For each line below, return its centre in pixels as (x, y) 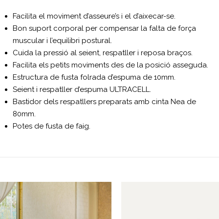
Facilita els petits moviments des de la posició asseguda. (111, 65)
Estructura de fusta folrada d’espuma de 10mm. (94, 77)
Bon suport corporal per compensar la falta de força (105, 29)
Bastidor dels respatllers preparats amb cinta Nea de (105, 102)
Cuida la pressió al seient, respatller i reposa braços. (103, 53)
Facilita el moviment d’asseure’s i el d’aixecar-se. (94, 16)
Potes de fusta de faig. (52, 126)
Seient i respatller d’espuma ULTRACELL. (82, 90)
